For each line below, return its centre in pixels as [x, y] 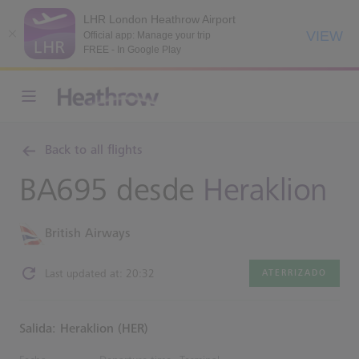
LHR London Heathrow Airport [159, 19]
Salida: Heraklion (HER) [84, 329]
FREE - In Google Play [132, 49]
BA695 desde [111, 191]
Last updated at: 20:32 [100, 273]
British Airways [88, 234]
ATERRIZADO [294, 273]
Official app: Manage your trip [147, 35]
